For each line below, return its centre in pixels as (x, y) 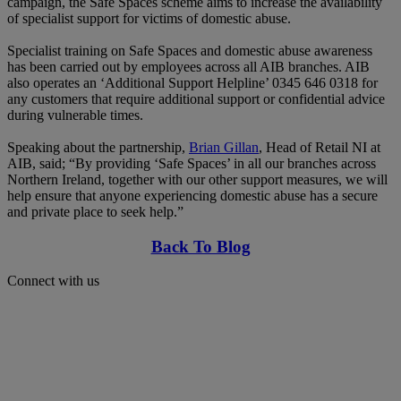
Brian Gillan (224, 147)
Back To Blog (200, 246)
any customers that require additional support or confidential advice (196, 98)
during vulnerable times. (75, 115)
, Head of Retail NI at (320, 147)
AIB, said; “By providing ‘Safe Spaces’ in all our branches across (192, 163)
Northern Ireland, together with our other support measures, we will (197, 179)
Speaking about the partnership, (98, 147)
